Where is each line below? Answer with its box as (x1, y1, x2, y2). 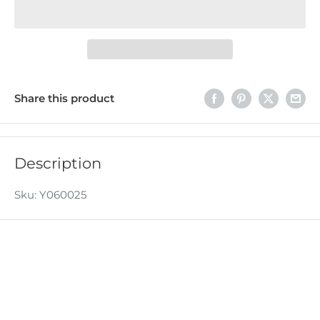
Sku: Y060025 (14, 187, 86, 201)
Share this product (14, 91, 114, 105)
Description (14, 154, 101, 173)
